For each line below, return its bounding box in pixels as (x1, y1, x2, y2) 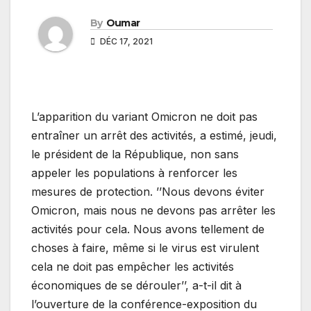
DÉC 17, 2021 (98, 35, 153, 47)
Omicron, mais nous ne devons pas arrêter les (31, 203, 276, 217)
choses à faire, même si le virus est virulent (31, 240, 259, 255)
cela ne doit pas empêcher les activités (31, 259, 234, 274)
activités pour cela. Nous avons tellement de (31, 221, 264, 236)
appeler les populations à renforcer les (31, 165, 237, 180)
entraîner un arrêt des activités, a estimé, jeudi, (31, 128, 277, 142)
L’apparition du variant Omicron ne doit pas (31, 109, 258, 124)
